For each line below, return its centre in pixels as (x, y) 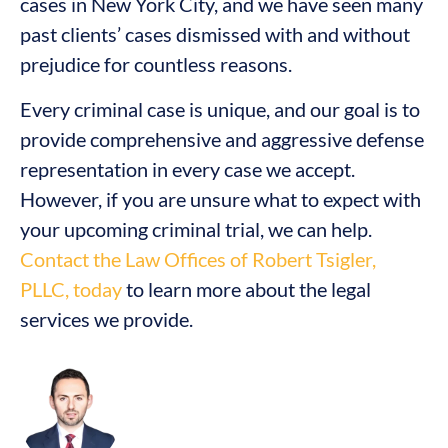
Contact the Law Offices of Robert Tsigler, (198, 258)
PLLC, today (71, 288)
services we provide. (106, 318)
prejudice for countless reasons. (156, 64)
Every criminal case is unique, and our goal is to (220, 108)
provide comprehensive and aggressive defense (222, 138)
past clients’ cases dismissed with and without (215, 34)
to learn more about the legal (246, 288)
